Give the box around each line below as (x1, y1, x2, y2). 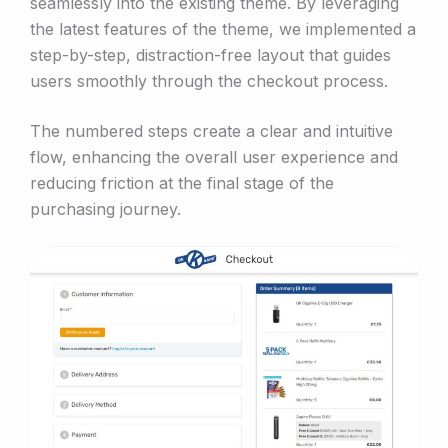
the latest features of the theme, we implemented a (30, 19, 416, 40)
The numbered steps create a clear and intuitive (30, 121, 393, 142)
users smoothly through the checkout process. (30, 71, 388, 92)
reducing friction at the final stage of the (30, 173, 334, 194)
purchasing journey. (30, 199, 181, 220)
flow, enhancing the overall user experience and (30, 147, 398, 168)
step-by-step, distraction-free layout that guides (30, 45, 391, 66)
